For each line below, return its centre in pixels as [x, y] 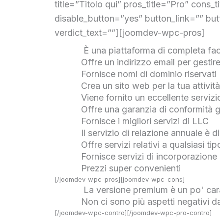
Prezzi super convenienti [131, 168]
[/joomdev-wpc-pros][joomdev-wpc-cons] [120, 179]
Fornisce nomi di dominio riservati [149, 74]
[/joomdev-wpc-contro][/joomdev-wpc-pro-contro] [133, 213]
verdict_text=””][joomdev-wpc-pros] [130, 32]
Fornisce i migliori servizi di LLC [145, 121]
